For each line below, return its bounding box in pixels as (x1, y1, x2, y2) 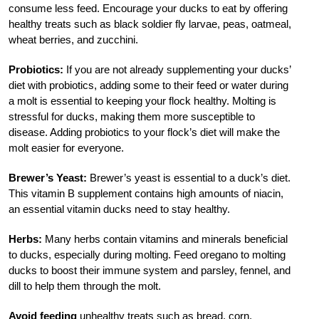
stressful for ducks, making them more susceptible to (9, 110, 255, 122)
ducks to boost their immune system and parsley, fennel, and (9, 263, 291, 276)
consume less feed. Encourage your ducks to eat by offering (9, 1, 288, 14)
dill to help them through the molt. (9, 279, 161, 292)
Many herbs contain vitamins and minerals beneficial (42, 232, 288, 245)
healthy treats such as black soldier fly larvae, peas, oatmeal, (9, 17, 291, 30)
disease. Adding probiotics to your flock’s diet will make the (9, 125, 280, 138)
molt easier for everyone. (9, 141, 124, 154)
